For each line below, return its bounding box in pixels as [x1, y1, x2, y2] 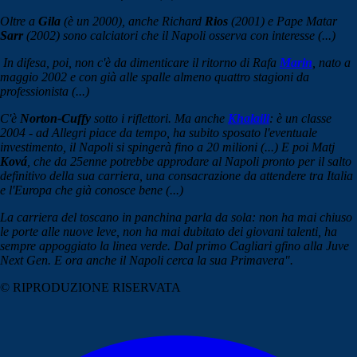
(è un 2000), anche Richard [61, 14, 205, 29]
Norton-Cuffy [20, 112, 91, 126]
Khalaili [228, 112, 269, 126]
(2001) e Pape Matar [228, 14, 337, 29]
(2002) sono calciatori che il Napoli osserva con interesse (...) [23, 29, 335, 43]
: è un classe [269, 112, 331, 126]
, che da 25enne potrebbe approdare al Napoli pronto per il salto [27, 155, 351, 169]
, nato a [312, 56, 351, 70]
